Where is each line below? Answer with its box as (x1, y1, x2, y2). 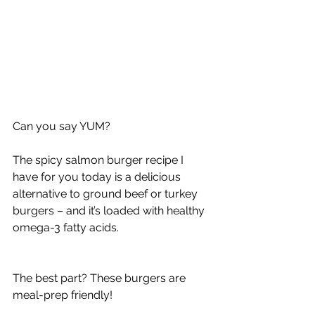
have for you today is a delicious (13, 170, 184, 184)
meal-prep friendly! (13, 288, 112, 302)
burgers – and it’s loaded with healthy (13, 204, 207, 218)
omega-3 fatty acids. (13, 221, 119, 235)
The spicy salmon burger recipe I (13, 153, 186, 167)
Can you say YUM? (13, 120, 110, 134)
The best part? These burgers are (13, 271, 188, 285)
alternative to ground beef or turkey (13, 187, 200, 201)
